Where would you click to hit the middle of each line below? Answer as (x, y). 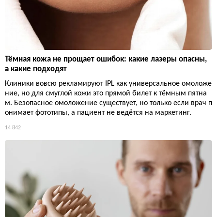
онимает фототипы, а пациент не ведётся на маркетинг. (98, 113)
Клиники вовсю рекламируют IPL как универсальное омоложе (108, 84)
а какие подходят (36, 69)
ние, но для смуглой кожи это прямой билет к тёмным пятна (106, 93)
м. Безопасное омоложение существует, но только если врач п (108, 103)
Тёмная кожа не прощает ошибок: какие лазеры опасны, (106, 59)
